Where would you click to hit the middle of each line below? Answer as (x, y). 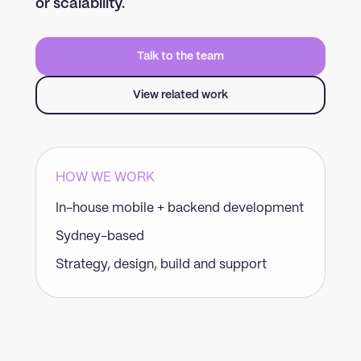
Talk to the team (180, 56)
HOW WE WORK (105, 178)
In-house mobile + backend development (180, 208)
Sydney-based (100, 237)
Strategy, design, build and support (161, 265)
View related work (180, 95)
